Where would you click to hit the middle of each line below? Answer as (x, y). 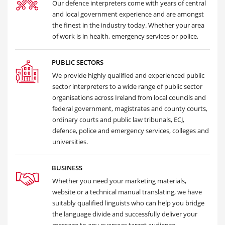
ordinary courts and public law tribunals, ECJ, (118, 120)
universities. (70, 142)
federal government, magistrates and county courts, (130, 108)
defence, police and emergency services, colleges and (131, 131)
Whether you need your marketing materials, (119, 181)
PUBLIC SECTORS (77, 62)
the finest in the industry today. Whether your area (128, 25)
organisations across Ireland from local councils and (129, 97)
